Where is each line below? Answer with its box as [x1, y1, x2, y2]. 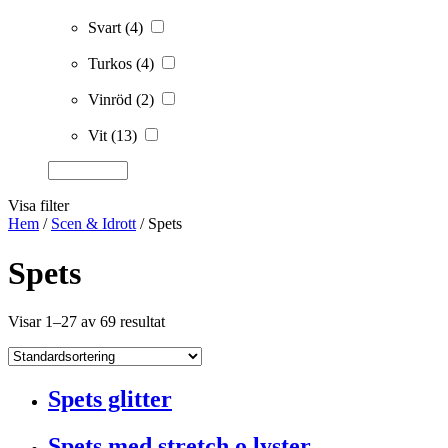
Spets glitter [48, 386, 172, 413]
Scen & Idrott [51, 215, 136, 233]
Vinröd [88, 91, 136, 109]
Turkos [88, 55, 136, 73]
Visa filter [8, 197, 69, 215]
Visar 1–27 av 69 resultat [8, 313, 165, 331]
